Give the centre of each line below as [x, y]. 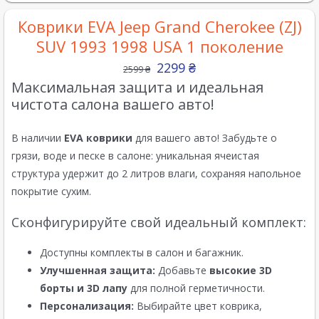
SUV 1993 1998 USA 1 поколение [159, 47]
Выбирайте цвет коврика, [198, 306]
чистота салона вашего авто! [113, 105]
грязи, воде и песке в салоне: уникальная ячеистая [135, 156]
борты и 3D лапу [84, 288]
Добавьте [182, 271]
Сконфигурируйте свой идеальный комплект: [159, 223]
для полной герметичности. [196, 288]
